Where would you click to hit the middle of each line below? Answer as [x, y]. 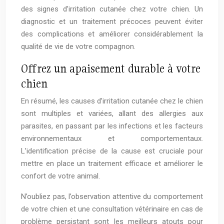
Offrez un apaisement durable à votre [111, 68]
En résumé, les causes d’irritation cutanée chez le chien [112, 101]
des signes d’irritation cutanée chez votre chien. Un [112, 9]
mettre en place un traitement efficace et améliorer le [112, 164]
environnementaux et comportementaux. [112, 139]
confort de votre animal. [60, 176]
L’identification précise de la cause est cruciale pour [112, 151]
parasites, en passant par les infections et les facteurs [112, 126]
